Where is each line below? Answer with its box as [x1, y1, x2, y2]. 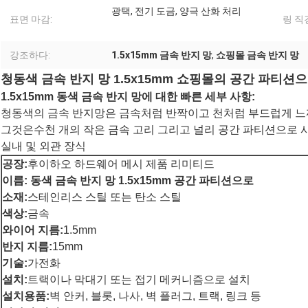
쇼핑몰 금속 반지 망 [216, 49, 299, 61]
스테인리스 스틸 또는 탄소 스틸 [27, 191, 181, 203]
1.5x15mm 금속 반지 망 [111, 49, 212, 61]
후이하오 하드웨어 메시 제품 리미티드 [27, 158, 214, 170]
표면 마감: [10, 14, 52, 25]
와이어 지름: [2, 224, 63, 236]
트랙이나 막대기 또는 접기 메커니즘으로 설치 [27, 274, 250, 286]
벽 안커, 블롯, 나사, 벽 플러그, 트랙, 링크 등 [49, 290, 261, 302]
